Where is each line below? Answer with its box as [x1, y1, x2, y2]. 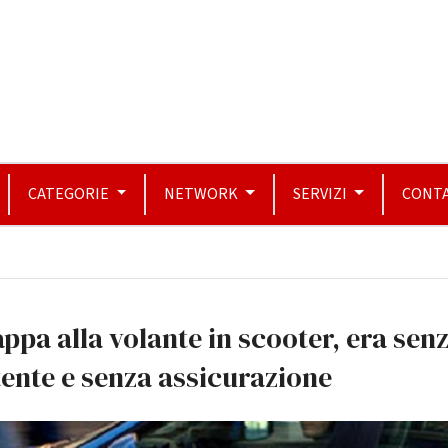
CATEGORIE [28, 183, 113, 205]
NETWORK [164, 183, 242, 205]
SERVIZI [292, 183, 350, 205]
